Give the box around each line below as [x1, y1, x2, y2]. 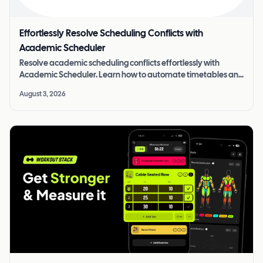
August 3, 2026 [19, 91, 66, 98]
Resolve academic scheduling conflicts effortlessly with [19, 60, 220, 68]
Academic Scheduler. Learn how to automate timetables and [19, 72, 244, 80]
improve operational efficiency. [19, 83, 135, 92]
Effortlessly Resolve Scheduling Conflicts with [19, 29, 203, 39]
